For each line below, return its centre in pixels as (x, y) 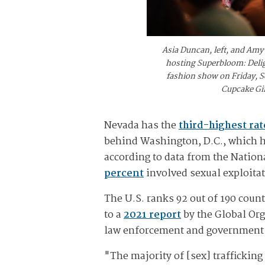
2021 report (152, 215)
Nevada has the (141, 125)
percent (124, 173)
